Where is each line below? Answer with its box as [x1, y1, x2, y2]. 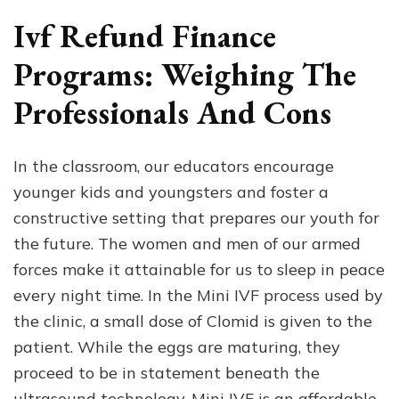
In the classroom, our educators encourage [13, 156, 334, 177]
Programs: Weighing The [13, 53, 356, 95]
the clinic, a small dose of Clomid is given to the [13, 311, 372, 332]
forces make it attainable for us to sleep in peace [13, 259, 385, 281]
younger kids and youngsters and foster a [13, 182, 329, 203]
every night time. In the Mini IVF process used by [13, 285, 383, 306]
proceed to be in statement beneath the [13, 362, 320, 384]
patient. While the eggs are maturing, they [13, 337, 340, 358]
